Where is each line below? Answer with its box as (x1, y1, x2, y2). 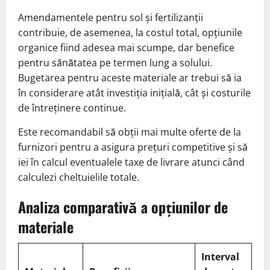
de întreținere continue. (18, 101, 126, 115)
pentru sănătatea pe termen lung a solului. (18, 56, 212, 70)
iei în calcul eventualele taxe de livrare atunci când (18, 155, 245, 169)
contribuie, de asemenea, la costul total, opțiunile (18, 26, 242, 40)
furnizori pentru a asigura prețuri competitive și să (18, 140, 248, 154)
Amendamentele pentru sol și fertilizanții (18, 11, 203, 25)
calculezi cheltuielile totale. (18, 171, 139, 184)
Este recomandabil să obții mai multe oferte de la (18, 125, 241, 139)
